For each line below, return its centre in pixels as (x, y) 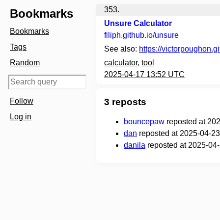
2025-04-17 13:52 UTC (144, 74)
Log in (21, 117)
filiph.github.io (128, 35)
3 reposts (125, 102)
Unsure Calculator (138, 23)
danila (135, 145)
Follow (22, 101)
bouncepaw (144, 122)
